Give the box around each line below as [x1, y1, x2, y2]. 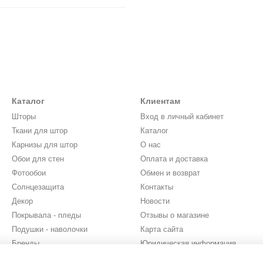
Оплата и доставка [140, 154, 208, 164]
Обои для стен [12, 154, 64, 164]
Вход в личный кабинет [140, 112, 224, 122]
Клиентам [140, 96, 180, 106]
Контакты [140, 183, 173, 192]
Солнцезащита [12, 183, 64, 192]
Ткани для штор [12, 126, 68, 136]
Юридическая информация [140, 239, 236, 248]
